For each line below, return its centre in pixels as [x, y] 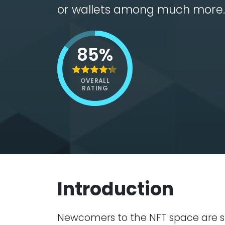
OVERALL [95, 80]
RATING [95, 88]
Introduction [116, 189]
